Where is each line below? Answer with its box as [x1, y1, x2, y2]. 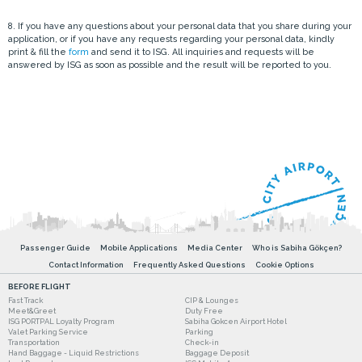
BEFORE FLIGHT [8, 282, 71, 292]
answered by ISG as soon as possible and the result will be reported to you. [8, 59, 331, 69]
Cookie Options [255, 260, 314, 270]
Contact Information [48, 260, 124, 270]
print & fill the [8, 46, 69, 57]
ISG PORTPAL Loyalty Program [8, 317, 115, 326]
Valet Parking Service [8, 327, 88, 337]
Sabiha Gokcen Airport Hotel [185, 317, 287, 326]
